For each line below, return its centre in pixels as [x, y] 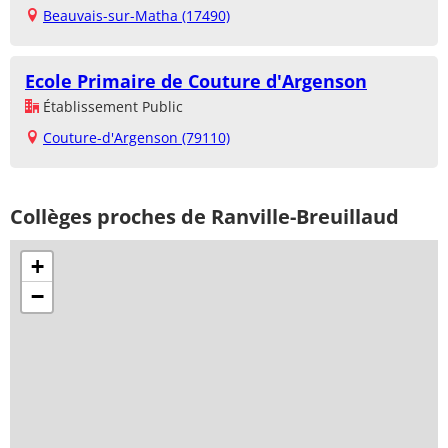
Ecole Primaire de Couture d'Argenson [196, 81]
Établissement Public [111, 107]
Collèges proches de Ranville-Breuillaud [204, 217]
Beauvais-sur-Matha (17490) [136, 16]
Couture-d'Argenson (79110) [136, 138]
